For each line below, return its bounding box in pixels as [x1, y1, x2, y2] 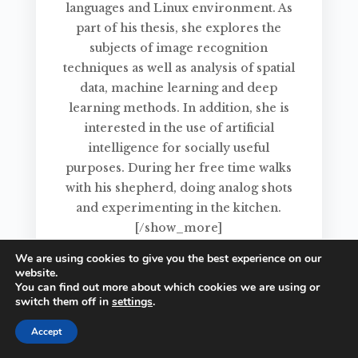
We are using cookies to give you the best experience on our [15, 251, 321, 266]
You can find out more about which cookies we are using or [15, 280, 320, 295]
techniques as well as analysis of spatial [62, 61, 295, 75]
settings [112, 294, 153, 309]
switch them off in [15, 294, 112, 309]
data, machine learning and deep [80, 81, 278, 95]
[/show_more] [135, 221, 223, 235]
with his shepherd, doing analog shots [65, 181, 292, 195]
